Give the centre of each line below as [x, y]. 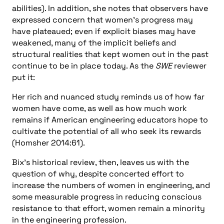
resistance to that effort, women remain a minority [108, 208]
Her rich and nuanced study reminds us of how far [108, 96]
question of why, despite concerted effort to [98, 173]
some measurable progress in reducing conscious [107, 196]
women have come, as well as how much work [99, 108]
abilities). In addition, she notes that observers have [110, 8]
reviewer [189, 65]
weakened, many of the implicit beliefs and [94, 42]
